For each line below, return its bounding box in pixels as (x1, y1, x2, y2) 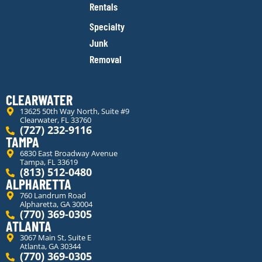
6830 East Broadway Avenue (19, 148, 118, 159)
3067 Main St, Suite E (19, 232, 91, 243)
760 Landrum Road (19, 190, 86, 201)
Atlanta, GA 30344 (19, 241, 81, 252)
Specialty (89, 20, 125, 33)
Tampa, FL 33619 (19, 157, 78, 168)
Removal (89, 53, 122, 66)
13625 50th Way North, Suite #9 (19, 106, 129, 117)
